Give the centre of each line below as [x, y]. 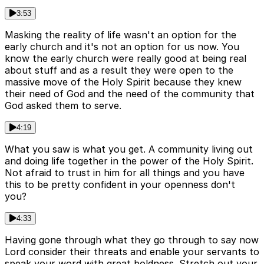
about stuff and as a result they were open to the [119, 70]
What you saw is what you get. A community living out [129, 149]
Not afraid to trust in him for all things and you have [125, 173]
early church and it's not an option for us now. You [122, 47]
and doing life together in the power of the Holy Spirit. [129, 161]
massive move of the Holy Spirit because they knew [123, 82]
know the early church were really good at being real [126, 59]
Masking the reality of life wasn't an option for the [121, 35]
